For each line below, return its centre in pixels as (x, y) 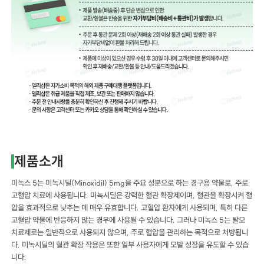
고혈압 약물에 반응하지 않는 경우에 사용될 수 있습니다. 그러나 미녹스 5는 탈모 (128, 220)
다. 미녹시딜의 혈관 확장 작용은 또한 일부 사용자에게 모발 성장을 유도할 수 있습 (130, 244)
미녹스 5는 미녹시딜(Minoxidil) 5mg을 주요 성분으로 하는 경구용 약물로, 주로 (130, 182)
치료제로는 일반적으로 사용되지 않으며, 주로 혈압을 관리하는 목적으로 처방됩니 (130, 232)
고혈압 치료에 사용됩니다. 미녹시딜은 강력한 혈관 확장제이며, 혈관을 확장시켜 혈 (132, 195)
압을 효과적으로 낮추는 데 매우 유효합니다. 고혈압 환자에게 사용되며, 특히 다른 (130, 207)
